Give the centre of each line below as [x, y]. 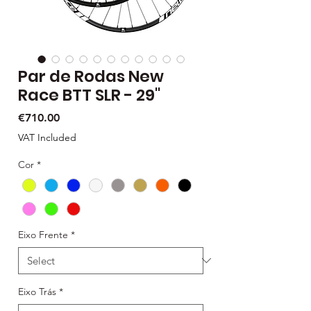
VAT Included [47, 137]
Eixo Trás [37, 291]
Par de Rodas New [91, 76]
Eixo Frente [43, 234]
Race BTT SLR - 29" [89, 95]
